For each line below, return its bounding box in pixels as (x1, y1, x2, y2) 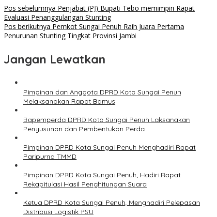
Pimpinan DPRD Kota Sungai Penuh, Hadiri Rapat (23, 170, 181, 180)
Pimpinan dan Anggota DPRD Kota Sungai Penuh (23, 88, 181, 97)
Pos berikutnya (4, 22, 50, 31)
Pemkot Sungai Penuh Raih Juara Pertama (50, 22, 184, 31)
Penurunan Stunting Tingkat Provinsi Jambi (4, 31, 137, 41)
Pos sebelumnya (4, 3, 56, 13)
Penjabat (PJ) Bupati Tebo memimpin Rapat (56, 3, 195, 13)
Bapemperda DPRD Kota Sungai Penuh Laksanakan (23, 115, 190, 124)
